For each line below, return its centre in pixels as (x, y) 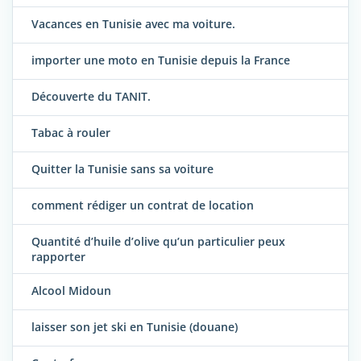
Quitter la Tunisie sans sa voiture (122, 169)
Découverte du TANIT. (91, 97)
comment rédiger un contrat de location (143, 205)
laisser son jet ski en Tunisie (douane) (135, 327)
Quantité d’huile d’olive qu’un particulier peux (158, 242)
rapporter (58, 257)
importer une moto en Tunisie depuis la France (161, 60)
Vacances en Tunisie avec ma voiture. (133, 24)
